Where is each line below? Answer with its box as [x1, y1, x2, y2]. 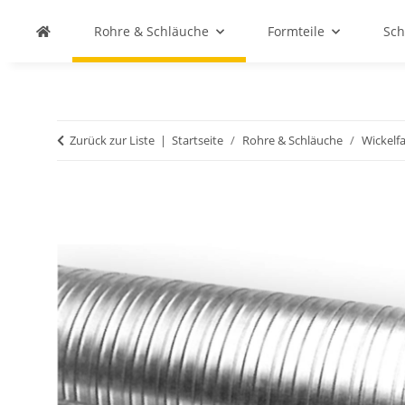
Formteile [268, 23, 325, 40]
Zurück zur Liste [70, 132, 155, 148]
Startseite [172, 132, 223, 148]
